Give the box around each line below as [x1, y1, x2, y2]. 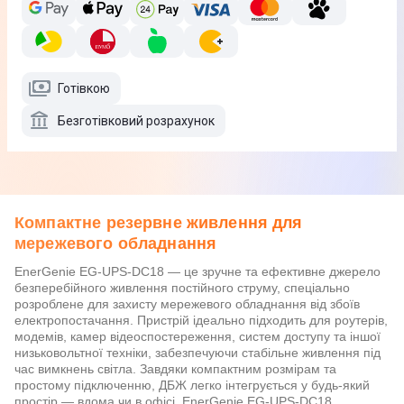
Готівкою [58, 81, 110, 96]
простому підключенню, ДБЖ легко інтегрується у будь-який [14, 378, 370, 392]
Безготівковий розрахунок [58, 114, 215, 128]
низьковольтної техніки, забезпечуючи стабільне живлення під [14, 345, 381, 360]
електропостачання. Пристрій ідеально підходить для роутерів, [14, 313, 388, 327]
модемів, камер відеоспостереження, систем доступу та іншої [14, 329, 381, 344]
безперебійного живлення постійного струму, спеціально [14, 280, 350, 295]
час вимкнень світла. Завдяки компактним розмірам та [14, 362, 336, 376]
